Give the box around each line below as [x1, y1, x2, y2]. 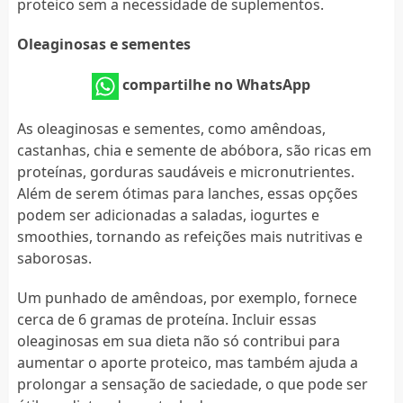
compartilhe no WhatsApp [122, 74, 311, 94]
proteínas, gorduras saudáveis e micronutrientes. [16, 161, 354, 182]
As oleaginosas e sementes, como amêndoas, [16, 118, 326, 139]
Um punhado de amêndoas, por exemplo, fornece [16, 287, 357, 308]
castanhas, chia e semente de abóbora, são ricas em [16, 139, 372, 160]
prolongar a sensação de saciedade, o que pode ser [16, 373, 368, 394]
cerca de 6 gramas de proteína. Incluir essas [16, 309, 317, 329]
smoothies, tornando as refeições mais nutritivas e [16, 226, 363, 246]
